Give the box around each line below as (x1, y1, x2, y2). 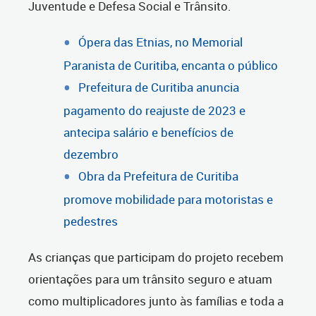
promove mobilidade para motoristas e (63, 191, 273, 208)
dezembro (63, 146, 119, 163)
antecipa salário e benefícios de (63, 124, 233, 141)
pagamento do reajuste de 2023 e (63, 102, 245, 119)
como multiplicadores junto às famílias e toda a (28, 293, 284, 310)
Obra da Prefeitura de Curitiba (78, 168, 238, 185)
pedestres (63, 213, 118, 230)
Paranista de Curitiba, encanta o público (63, 57, 278, 74)
